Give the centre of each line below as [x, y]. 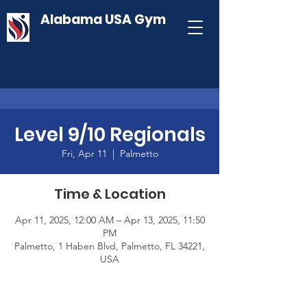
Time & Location [110, 194]
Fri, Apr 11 [84, 153]
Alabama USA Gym [103, 20]
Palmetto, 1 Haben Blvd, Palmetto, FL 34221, [110, 246]
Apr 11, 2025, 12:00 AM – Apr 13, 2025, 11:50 [110, 220]
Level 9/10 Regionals [110, 135]
